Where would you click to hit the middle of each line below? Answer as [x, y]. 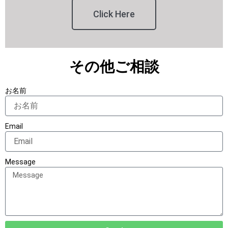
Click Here [114, 14]
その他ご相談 [114, 66]
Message [20, 162]
